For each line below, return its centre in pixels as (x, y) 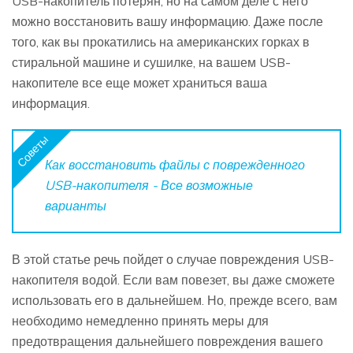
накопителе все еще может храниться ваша (139, 82)
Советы (33, 151)
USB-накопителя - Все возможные (149, 185)
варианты (76, 205)
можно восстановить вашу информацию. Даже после (167, 21)
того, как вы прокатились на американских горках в (161, 41)
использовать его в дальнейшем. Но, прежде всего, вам (175, 300)
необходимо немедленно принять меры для (140, 320)
